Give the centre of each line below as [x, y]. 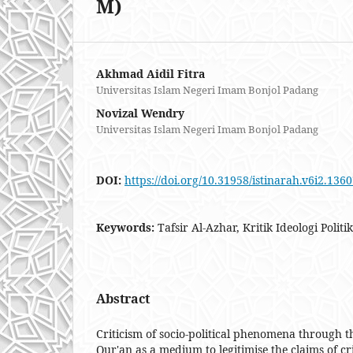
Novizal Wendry [140, 113]
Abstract [123, 298]
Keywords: [127, 227]
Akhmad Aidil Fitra [150, 73]
